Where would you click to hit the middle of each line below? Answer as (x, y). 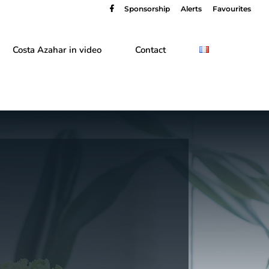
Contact (150, 50)
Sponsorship (147, 9)
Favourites (232, 9)
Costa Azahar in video (57, 50)
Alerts (191, 9)
